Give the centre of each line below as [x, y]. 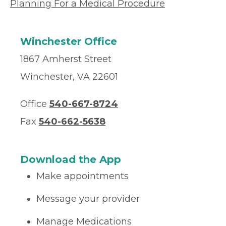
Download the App [71, 159]
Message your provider [88, 199]
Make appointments [82, 176]
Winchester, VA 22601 [69, 77]
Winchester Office [69, 41]
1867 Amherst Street [66, 59]
